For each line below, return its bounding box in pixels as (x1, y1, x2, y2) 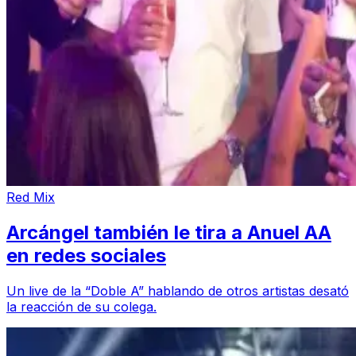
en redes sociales (6, 244, 166, 268)
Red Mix (6, 189, 55, 206)
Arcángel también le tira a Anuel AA (6, 221, 331, 245)
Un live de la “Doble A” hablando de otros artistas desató (6, 282, 349, 299)
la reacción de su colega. (6, 298, 157, 315)
